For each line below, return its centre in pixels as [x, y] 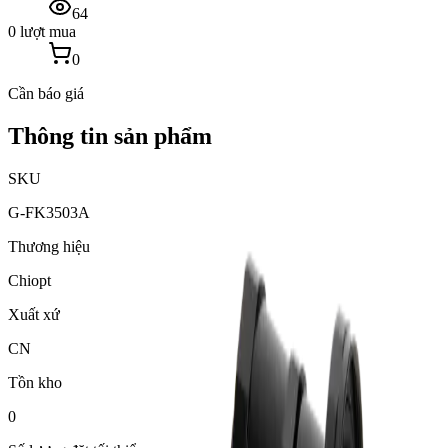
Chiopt [29, 281]
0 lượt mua [42, 32]
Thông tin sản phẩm [110, 136]
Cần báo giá [46, 94]
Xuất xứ [34, 315]
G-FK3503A [49, 213]
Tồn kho [35, 383]
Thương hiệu [49, 247]
